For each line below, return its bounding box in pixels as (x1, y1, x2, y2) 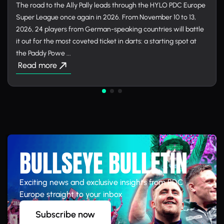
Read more (18, 60, 57, 70)
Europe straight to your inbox (19, 189, 122, 199)
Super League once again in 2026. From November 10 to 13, (16, 13, 196, 21)
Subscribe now (35, 209, 95, 220)
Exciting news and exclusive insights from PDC (19, 177, 183, 187)
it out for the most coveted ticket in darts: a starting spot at (16, 37, 196, 45)
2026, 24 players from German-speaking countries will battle (16, 25, 204, 33)
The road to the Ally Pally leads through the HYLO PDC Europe (16, 1, 205, 9)
